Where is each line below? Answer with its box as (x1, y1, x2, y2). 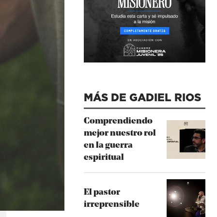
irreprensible (83, 201, 139, 209)
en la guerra (83, 141, 133, 150)
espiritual (83, 154, 124, 162)
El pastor (83, 188, 120, 197)
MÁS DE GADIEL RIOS (83, 90, 201, 105)
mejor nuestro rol (83, 129, 156, 138)
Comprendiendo (83, 117, 153, 125)
